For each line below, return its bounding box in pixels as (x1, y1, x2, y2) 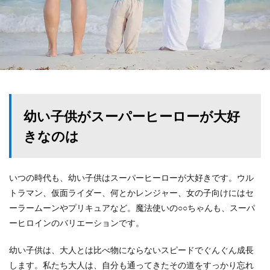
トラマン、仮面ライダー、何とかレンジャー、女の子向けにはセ (9, 187, 254, 198)
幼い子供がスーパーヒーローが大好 (24, 108, 240, 124)
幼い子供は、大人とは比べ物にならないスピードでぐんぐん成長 (9, 245, 254, 255)
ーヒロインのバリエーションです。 (9, 218, 144, 228)
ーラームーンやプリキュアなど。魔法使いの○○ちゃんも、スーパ (9, 202, 255, 213)
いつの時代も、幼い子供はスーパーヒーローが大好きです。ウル (9, 172, 254, 183)
